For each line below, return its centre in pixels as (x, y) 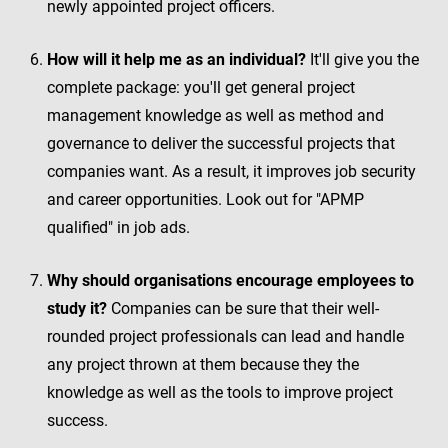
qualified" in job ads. (118, 227)
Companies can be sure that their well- (243, 308)
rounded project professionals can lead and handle (225, 336)
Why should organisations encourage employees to (230, 280)
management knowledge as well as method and (215, 115)
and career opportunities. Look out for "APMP (205, 199)
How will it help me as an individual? (176, 59)
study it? (77, 308)
